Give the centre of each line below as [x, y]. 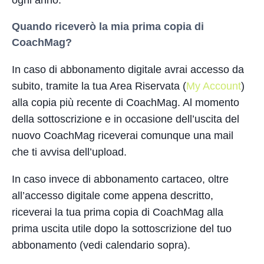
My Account [214, 86]
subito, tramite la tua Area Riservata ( [99, 86]
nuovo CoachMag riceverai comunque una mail [123, 135]
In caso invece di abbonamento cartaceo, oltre [120, 179]
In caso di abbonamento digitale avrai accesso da [128, 69]
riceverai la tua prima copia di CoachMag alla [118, 212]
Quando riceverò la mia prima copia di [108, 26]
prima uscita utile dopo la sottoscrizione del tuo [122, 228]
